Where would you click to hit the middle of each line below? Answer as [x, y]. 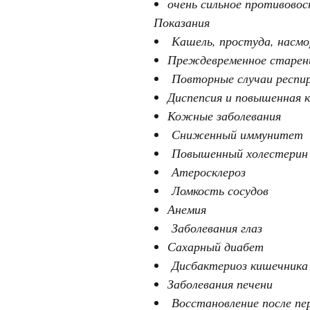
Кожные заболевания [224, 115]
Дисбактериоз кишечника [238, 265]
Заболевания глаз [215, 227]
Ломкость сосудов [218, 190]
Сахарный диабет [216, 246]
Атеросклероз [207, 171]
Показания [182, 22]
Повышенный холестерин [238, 153]
